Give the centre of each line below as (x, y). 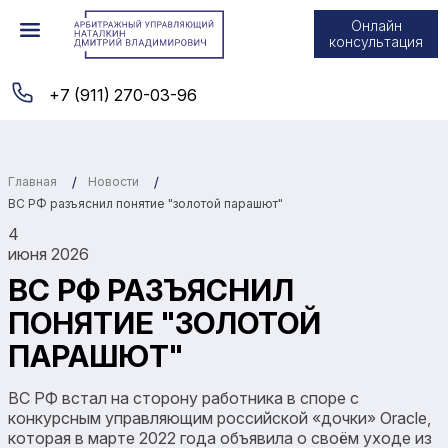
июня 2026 (48, 253)
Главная (32, 181)
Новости (113, 182)
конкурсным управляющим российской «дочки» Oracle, (219, 417)
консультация (376, 41)
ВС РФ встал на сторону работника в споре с (183, 397)
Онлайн (376, 25)
